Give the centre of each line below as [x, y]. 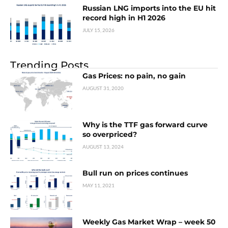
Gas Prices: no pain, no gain [134, 76]
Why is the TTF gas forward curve [145, 124]
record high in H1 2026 [124, 18]
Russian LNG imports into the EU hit [149, 8]
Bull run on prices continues [135, 173]
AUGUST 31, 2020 [103, 88]
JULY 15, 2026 [99, 30]
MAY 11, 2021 [99, 186]
